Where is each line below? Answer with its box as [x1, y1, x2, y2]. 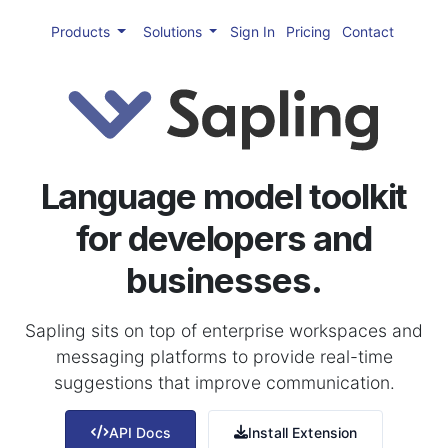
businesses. [126, 258, 322, 301]
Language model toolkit [40, 174, 408, 217]
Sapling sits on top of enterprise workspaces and [25, 320, 423, 341]
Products [50, 23, 114, 40]
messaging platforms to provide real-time [55, 346, 393, 367]
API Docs [108, 423, 171, 441]
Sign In [229, 23, 275, 40]
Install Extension [248, 423, 358, 441]
